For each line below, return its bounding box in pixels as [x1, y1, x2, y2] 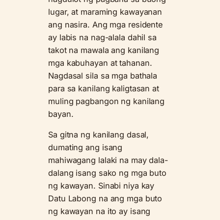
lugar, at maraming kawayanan [48, 7, 163, 17]
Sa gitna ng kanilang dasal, [48, 130, 149, 140]
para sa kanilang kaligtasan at [48, 83, 159, 94]
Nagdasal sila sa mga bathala [48, 71, 158, 81]
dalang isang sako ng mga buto [48, 168, 167, 178]
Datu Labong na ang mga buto [48, 193, 163, 204]
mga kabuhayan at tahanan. [48, 58, 152, 68]
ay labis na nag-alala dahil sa [48, 32, 157, 43]
